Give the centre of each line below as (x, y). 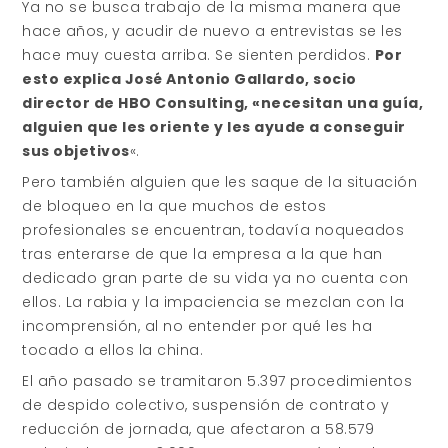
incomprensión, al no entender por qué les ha (197, 326)
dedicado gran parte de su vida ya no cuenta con (215, 278)
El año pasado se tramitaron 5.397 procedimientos (217, 381)
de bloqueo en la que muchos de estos (174, 206)
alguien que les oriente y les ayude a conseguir (214, 127)
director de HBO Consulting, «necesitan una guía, (223, 103)
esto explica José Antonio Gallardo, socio (189, 79)
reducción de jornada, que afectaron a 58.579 (198, 429)
